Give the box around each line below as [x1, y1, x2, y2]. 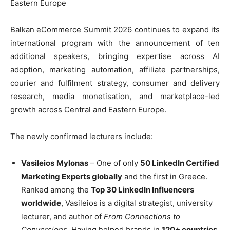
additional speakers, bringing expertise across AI [10, 51, 220, 62]
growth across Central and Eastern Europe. [10, 105, 166, 115]
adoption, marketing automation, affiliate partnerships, [10, 65, 220, 75]
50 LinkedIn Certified [140, 158, 219, 168]
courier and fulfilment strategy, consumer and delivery [10, 78, 220, 88]
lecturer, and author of [21, 212, 104, 222]
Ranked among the [21, 185, 91, 195]
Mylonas [56, 158, 88, 168]
